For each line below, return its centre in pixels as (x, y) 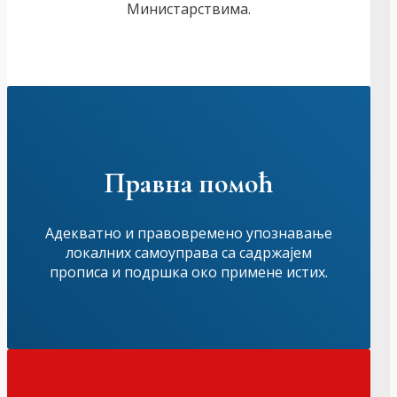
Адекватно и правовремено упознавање (189, 234)
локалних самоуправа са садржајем (189, 253)
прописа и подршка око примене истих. (189, 272)
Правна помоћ (189, 183)
